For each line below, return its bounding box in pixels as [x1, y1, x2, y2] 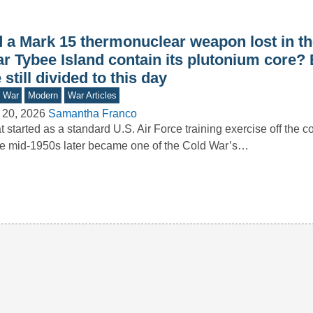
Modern [28, 90, 59, 101]
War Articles [67, 90, 117, 101]
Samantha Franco [48, 108, 137, 120]
